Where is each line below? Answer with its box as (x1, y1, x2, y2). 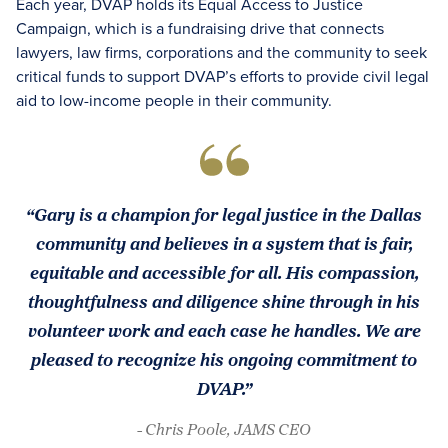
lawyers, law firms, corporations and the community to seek (16, 41, 427, 63)
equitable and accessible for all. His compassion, (29, 258, 419, 286)
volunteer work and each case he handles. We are (27, 316, 421, 344)
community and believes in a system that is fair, (35, 229, 413, 257)
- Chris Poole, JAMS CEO (137, 417, 311, 441)
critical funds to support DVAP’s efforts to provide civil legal (16, 65, 429, 87)
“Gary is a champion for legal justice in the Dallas (26, 200, 422, 228)
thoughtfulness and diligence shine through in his (28, 287, 420, 315)
